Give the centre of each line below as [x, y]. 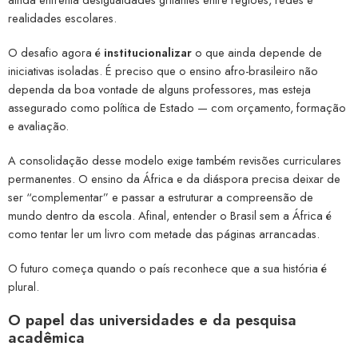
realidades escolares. [62, 18]
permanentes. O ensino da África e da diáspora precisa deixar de [174, 178]
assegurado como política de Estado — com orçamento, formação [177, 107]
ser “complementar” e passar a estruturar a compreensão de [161, 197]
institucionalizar [148, 52]
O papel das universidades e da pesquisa [152, 320]
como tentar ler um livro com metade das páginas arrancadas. [164, 233]
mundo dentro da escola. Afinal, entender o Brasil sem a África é [170, 215]
